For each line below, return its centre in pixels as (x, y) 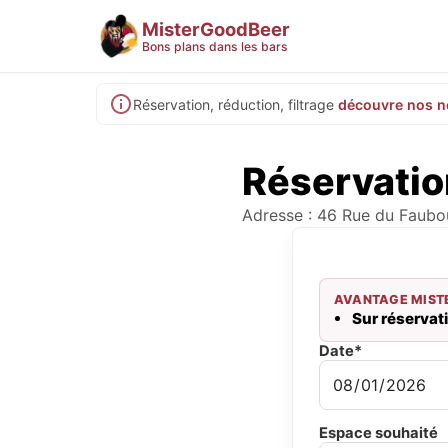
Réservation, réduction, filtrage (233, 104)
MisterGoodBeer (216, 28)
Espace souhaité (378, 433)
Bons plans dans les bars (215, 46)
